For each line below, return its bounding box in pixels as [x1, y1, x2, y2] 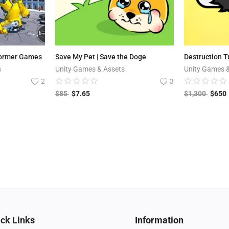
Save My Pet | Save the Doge [55, 53, 146, 61]
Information [135, 215, 184, 226]
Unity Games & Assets [55, 65, 125, 74]
